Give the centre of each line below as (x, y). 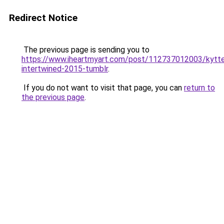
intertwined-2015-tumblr (65, 69)
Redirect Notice (43, 18)
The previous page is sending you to (85, 50)
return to (199, 88)
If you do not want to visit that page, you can (103, 88)
